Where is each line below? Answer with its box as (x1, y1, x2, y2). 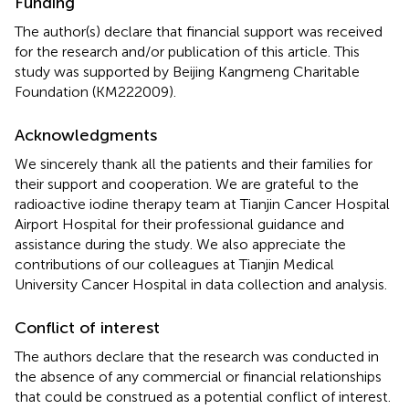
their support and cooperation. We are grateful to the (15, 174, 359, 193)
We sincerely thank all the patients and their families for (15, 154, 372, 173)
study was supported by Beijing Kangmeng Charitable (15, 62, 360, 80)
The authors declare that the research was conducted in (15, 347, 379, 365)
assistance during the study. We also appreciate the (15, 235, 346, 253)
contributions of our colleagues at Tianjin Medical (15, 255, 334, 273)
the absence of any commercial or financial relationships (15, 367, 382, 385)
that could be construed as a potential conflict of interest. (15, 387, 391, 405)
